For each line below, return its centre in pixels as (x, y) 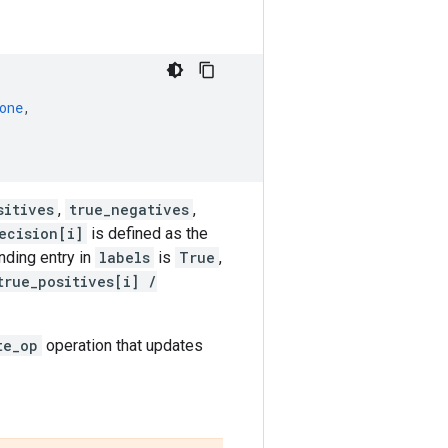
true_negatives (129, 209)
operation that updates (122, 345)
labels (124, 257)
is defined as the (147, 233)
